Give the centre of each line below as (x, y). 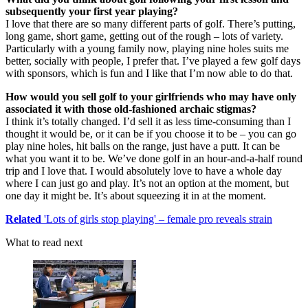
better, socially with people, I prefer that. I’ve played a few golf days (153, 61)
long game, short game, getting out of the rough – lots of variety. (144, 36)
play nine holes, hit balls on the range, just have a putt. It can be (143, 146)
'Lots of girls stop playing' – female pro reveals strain (157, 219)
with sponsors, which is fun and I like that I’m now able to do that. (149, 74)
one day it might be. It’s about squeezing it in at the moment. (136, 196)
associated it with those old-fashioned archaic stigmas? (131, 109)
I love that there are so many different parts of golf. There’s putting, (151, 24)
